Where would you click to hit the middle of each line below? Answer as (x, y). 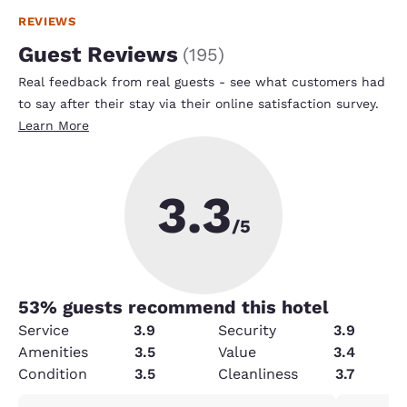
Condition (53, 373)
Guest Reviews (98, 54)
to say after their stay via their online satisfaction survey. (199, 103)
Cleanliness (258, 373)
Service (44, 330)
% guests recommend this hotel (184, 307)
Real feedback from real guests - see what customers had (202, 81)
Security (247, 330)
